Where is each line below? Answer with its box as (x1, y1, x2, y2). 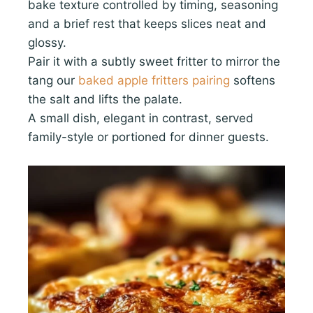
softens (230, 73, 275, 87)
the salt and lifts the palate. (28, 92, 182, 106)
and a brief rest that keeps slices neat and (28, 16, 266, 31)
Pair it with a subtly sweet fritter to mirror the (28, 54, 280, 68)
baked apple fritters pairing (78, 73, 230, 87)
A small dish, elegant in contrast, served (28, 110, 254, 125)
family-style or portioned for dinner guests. (28, 129, 269, 144)
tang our (28, 73, 78, 87)
